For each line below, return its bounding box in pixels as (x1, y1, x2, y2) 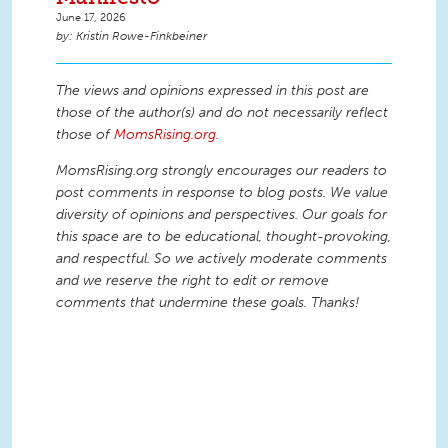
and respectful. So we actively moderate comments (56, 249, 387, 267)
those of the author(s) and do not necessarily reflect (56, 104, 388, 122)
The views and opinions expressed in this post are (56, 82, 369, 100)
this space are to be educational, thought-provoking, (56, 227, 391, 245)
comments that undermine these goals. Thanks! (56, 293, 359, 311)
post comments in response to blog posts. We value (56, 183, 388, 201)
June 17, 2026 (56, 10, 126, 25)
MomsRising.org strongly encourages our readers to (56, 161, 387, 179)
